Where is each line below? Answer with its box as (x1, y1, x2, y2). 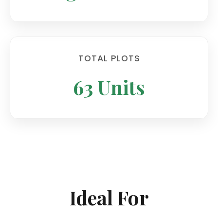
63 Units (73, 74, 145, 100)
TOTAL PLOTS (78, 53, 140, 65)
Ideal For (69, 184, 149, 211)
